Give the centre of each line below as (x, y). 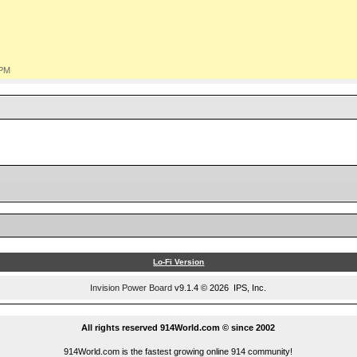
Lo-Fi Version (179, 262)
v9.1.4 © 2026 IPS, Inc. (220, 288)
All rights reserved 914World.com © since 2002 (178, 328)
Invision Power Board (131, 288)
